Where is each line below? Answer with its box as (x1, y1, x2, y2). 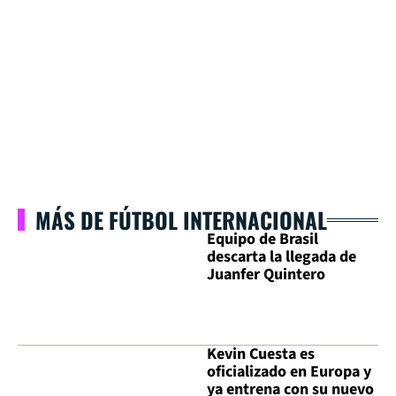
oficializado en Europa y (207, 361, 371, 384)
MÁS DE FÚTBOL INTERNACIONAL (35, 203, 327, 236)
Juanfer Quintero (207, 263, 325, 286)
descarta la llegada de (207, 246, 356, 268)
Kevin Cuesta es (207, 343, 315, 366)
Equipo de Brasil (207, 228, 318, 250)
